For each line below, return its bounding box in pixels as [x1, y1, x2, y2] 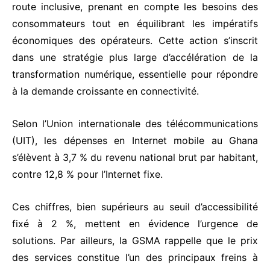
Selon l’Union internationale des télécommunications [12, 118, 258, 130]
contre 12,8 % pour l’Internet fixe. [12, 168, 163, 181]
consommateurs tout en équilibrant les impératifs [12, 17, 258, 30]
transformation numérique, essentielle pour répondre [12, 68, 258, 81]
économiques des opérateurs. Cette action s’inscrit [12, 34, 258, 47]
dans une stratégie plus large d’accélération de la [12, 51, 258, 64]
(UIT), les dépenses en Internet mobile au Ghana [12, 134, 258, 147]
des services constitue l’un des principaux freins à [12, 251, 258, 264]
